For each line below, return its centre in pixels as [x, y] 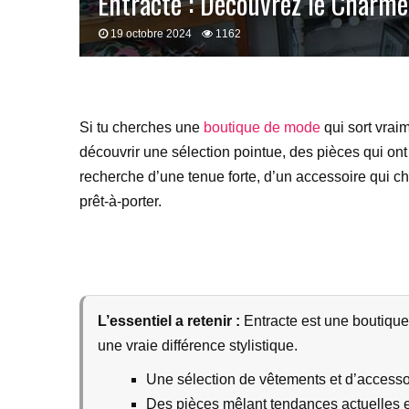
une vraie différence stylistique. [198, 346]
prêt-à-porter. [121, 201]
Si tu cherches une [142, 127]
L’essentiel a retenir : [169, 321]
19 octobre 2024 [151, 34]
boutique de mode [262, 127]
